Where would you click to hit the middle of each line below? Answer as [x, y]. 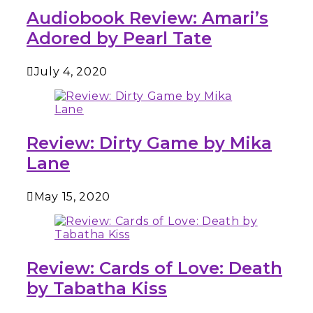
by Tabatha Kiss [97, 288]
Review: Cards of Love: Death [154, 268]
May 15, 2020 [72, 196]
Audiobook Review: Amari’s [147, 17]
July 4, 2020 [71, 71]
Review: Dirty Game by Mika [149, 143]
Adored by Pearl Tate [119, 38]
